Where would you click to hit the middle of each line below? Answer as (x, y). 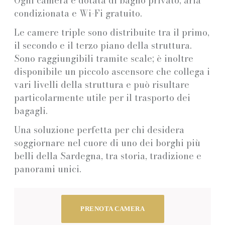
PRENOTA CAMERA (113, 208)
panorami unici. (48, 169)
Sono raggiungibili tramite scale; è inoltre (104, 58)
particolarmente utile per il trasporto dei (102, 97)
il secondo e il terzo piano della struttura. (103, 45)
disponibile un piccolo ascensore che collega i (112, 71)
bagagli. (31, 110)
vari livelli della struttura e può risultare (102, 84)
